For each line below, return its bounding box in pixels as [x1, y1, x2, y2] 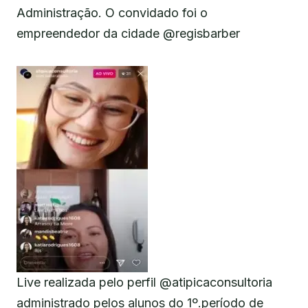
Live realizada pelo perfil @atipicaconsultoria [16, 275, 272, 290]
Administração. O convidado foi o [16, 5, 208, 21]
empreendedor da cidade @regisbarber [16, 26, 240, 41]
